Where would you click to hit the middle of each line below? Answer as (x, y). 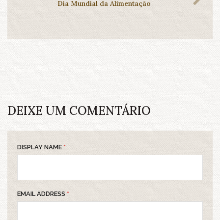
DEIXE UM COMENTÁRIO (79, 110)
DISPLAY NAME (40, 147)
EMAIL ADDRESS (42, 193)
